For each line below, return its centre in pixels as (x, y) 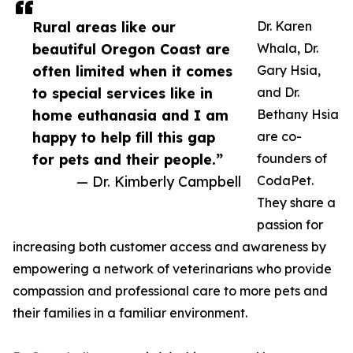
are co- (279, 137)
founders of (292, 159)
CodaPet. (285, 181)
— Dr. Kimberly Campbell (159, 182)
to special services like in (123, 93)
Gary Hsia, (289, 71)
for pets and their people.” (128, 160)
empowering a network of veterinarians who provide (172, 269)
